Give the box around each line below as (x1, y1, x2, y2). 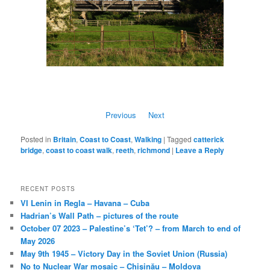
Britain (53, 133, 77, 145)
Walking (134, 133, 162, 145)
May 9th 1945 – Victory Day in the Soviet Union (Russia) (20, 248, 228, 260)
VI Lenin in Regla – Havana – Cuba (20, 197, 150, 209)
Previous (105, 108, 136, 121)
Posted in (20, 133, 52, 144)
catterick (193, 133, 225, 145)
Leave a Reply (175, 144, 225, 155)
